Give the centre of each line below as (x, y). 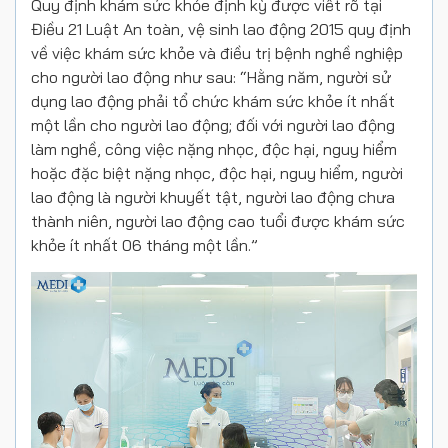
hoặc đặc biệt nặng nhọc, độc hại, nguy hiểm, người (217, 173)
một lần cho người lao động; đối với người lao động (213, 125)
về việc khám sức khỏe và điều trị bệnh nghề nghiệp (217, 53)
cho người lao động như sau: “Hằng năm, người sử (211, 77)
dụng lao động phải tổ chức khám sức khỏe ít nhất (213, 101)
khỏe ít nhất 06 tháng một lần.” (144, 245)
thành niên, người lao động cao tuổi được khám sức (218, 221)
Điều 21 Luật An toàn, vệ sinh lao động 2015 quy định (221, 29)
